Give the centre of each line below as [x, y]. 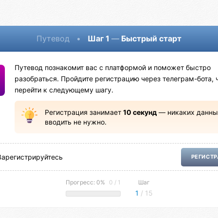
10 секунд [140, 112]
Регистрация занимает [84, 112]
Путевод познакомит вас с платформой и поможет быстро [113, 68]
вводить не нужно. [75, 122]
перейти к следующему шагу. [64, 90]
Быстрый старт [150, 38]
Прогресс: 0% [86, 182]
